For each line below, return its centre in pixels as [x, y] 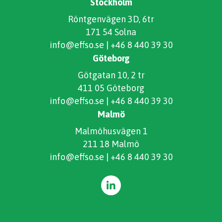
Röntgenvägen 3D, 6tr [111, 19]
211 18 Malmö [111, 144]
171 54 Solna [111, 32]
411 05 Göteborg [111, 88]
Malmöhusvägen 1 [111, 131]
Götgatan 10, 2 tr [111, 75]
